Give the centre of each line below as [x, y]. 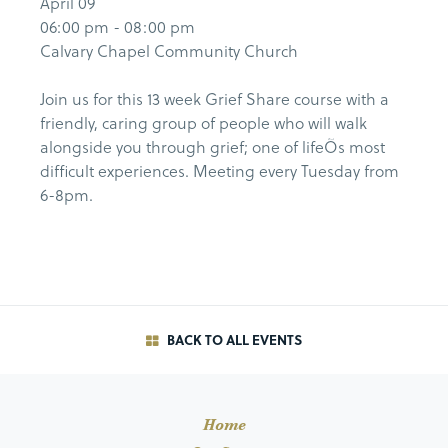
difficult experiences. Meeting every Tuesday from [219, 171]
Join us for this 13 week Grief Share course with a [214, 99]
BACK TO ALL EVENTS [232, 340]
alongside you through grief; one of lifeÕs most [212, 147]
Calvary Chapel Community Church [169, 51]
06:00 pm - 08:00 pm [117, 27]
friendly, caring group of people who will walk [203, 123]
